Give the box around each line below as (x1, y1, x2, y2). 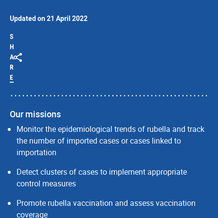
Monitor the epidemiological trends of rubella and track (17, 124, 204, 134)
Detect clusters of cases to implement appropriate (17, 166, 187, 177)
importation (17, 147, 56, 158)
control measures (17, 178, 76, 189)
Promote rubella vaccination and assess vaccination (17, 198, 196, 208)
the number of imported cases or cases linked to (17, 135, 181, 146)
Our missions (10, 108, 61, 120)
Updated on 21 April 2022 (10, 14, 88, 23)
